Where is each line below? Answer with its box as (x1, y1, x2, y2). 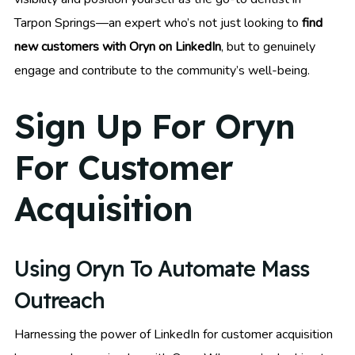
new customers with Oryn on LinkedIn (14, 38, 221, 56)
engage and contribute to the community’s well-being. (14, 62, 310, 80)
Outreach (14, 286, 105, 314)
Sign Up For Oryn (14, 105, 295, 147)
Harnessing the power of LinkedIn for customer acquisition (14, 325, 333, 343)
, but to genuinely (221, 38, 315, 56)
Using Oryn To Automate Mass (14, 254, 309, 282)
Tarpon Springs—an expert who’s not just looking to (14, 14, 302, 32)
